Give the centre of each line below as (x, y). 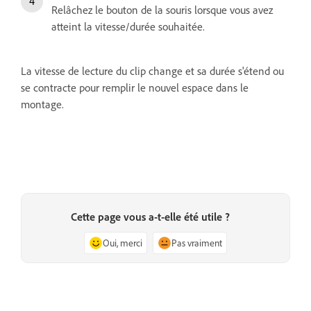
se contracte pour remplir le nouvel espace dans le (135, 88)
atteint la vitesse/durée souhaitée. (128, 27)
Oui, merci (123, 243)
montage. (42, 104)
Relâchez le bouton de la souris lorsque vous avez (162, 10)
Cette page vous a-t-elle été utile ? (150, 217)
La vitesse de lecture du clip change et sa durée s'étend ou (152, 71)
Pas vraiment (197, 243)
